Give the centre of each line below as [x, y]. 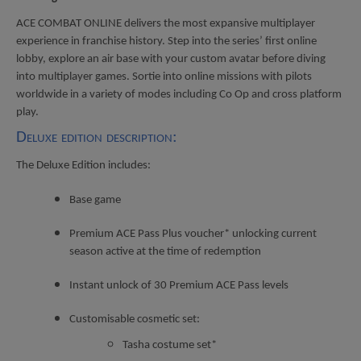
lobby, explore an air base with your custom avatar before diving [171, 59]
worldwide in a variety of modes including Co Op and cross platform [179, 94]
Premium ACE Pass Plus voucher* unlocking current [193, 234]
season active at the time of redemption [168, 251]
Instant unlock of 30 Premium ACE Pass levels [179, 285]
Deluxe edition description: [99, 137]
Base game [95, 200]
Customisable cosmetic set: [137, 319]
